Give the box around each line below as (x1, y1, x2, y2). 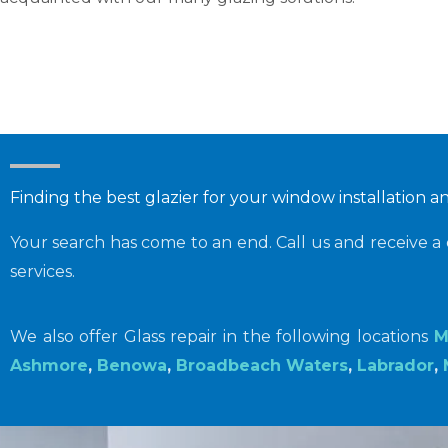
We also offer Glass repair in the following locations (10, 327, 434, 347)
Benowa (97, 356, 167, 376)
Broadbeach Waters (176, 356, 348, 376)
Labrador (357, 356, 434, 376)
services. (10, 262, 75, 282)
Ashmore (10, 356, 88, 376)
